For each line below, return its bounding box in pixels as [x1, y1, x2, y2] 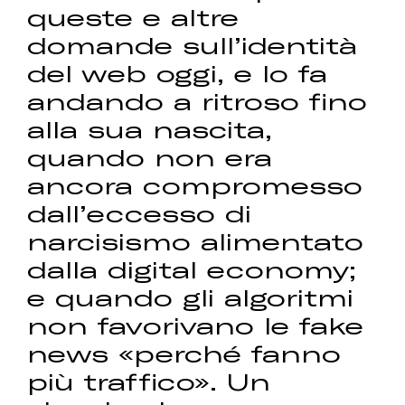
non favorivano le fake [27, 311, 364, 340]
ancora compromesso [27, 171, 363, 200]
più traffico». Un [27, 367, 271, 396]
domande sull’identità [27, 31, 358, 60]
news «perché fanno [27, 339, 342, 368]
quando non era [27, 143, 273, 172]
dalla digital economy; [27, 255, 357, 284]
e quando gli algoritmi [27, 283, 354, 312]
